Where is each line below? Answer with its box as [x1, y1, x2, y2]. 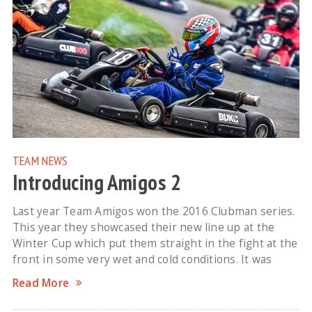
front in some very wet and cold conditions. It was [12, 251, 272, 267]
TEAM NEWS [12, 151, 68, 169]
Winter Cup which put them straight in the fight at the [12, 235, 298, 251]
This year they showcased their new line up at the [12, 219, 275, 235]
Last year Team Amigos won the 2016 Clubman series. [12, 203, 295, 219]
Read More [12, 275, 70, 290]
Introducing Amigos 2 [12, 168, 182, 196]
